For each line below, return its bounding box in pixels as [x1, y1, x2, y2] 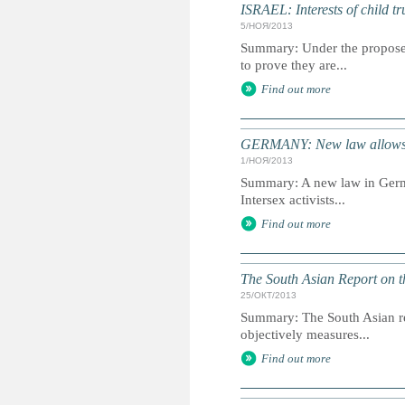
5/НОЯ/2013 [240, 21, 293, 31]
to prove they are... [240, 58, 347, 72]
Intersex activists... [240, 193, 345, 207]
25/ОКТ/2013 [240, 290, 297, 300]
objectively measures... [240, 327, 370, 342]
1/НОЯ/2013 [240, 155, 293, 165]
